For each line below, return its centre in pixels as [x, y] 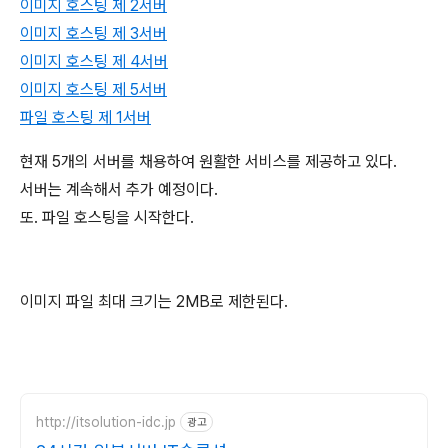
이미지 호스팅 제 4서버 [94, 61]
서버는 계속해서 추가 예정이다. [119, 189]
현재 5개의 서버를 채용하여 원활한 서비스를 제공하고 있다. [208, 161]
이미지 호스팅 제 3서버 [93, 33]
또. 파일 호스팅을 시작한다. [107, 217]
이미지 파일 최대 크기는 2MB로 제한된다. [154, 301]
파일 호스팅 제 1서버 [85, 117]
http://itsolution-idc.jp [106, 421]
